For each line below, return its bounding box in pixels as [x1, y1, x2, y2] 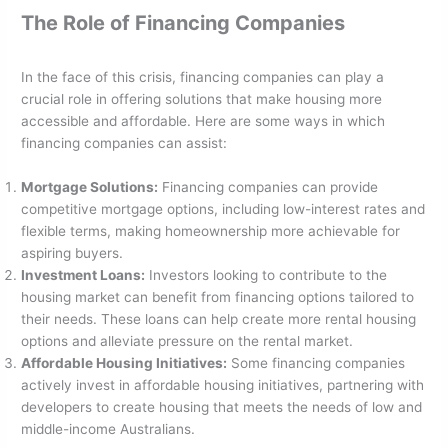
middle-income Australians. [21, 420, 196, 437]
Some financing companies [227, 354, 406, 371]
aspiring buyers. [21, 244, 124, 261]
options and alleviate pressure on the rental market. [21, 332, 354, 349]
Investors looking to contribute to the [145, 266, 388, 283]
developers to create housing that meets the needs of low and [21, 398, 423, 415]
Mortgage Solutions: [21, 178, 159, 195]
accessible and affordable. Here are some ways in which [21, 113, 386, 130]
